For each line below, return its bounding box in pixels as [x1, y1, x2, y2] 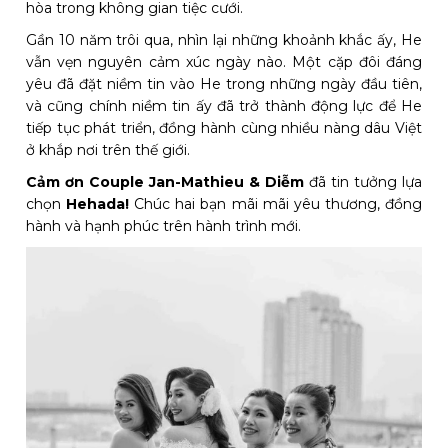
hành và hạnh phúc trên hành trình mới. [26, 217, 302, 236]
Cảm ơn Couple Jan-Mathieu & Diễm [26, 173, 304, 192]
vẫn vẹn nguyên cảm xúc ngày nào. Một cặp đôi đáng [26, 53, 422, 72]
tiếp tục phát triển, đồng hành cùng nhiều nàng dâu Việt [26, 119, 422, 138]
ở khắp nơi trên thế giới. [26, 141, 191, 160]
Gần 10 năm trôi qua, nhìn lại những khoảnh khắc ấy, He [26, 31, 422, 50]
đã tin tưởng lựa [304, 173, 422, 192]
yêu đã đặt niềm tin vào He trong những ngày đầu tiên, [26, 75, 422, 94]
